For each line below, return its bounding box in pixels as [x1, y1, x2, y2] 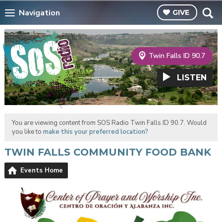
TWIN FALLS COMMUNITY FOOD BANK [4, 146, 211, 159]
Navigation [19, 7, 60, 18]
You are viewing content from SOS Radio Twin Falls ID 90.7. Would [11, 118, 207, 128]
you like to [11, 127, 43, 137]
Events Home [20, 166, 63, 175]
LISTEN [177, 73, 207, 83]
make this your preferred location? [43, 127, 148, 137]
